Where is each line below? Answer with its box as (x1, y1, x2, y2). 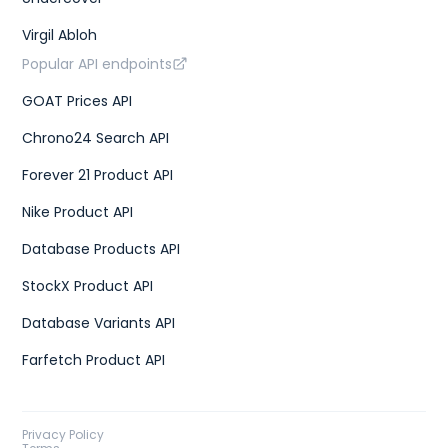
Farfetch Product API (22, 349, 166, 370)
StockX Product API (22, 275, 154, 296)
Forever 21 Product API (22, 164, 174, 185)
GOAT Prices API (22, 90, 133, 111)
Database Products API (22, 238, 181, 259)
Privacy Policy (22, 425, 105, 443)
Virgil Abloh (22, 24, 98, 45)
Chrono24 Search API (22, 127, 170, 148)
